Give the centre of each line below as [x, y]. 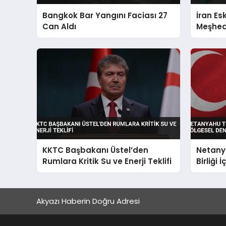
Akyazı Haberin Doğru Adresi [88, 201]
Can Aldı [60, 26]
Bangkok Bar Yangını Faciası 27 [105, 15]
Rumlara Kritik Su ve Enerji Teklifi [107, 161]
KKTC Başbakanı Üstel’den [96, 150]
